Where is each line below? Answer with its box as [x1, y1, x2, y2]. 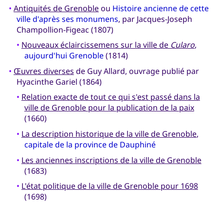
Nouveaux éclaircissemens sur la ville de [21, 39, 170, 51]
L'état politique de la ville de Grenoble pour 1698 [21, 181, 198, 192]
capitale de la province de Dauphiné [24, 139, 156, 150]
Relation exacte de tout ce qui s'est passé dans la [21, 91, 200, 103]
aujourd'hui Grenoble [24, 50, 104, 61]
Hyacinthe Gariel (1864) [16, 76, 102, 87]
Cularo [170, 39, 195, 51]
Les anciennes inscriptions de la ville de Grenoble [21, 154, 201, 165]
